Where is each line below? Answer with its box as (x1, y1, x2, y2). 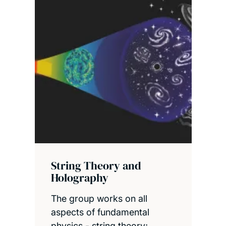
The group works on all (50, 193, 147, 204)
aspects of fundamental (50, 206, 149, 217)
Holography (50, 169, 108, 185)
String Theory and (50, 157, 141, 173)
